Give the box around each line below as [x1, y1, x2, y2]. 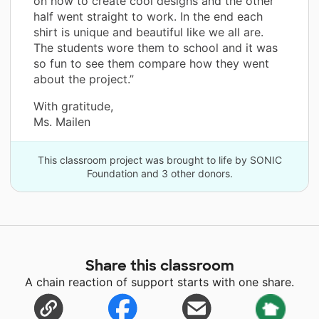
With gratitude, [33, 98, 113, 113]
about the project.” [33, 71, 134, 86]
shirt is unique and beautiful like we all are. [33, 24, 263, 39]
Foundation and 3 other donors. [86, 167, 233, 179]
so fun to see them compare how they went [33, 56, 269, 70]
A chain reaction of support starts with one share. [25, 274, 294, 289]
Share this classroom [85, 256, 234, 275]
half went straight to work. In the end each [33, 9, 263, 23]
